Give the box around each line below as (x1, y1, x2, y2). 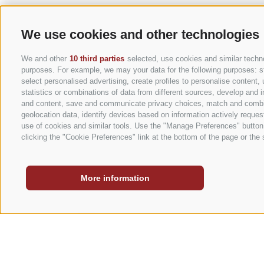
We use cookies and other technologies (21, 27, 259, 42)
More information (80, 173, 150, 183)
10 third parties (70, 54, 124, 63)
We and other (21, 54, 69, 63)
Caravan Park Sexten (78, 134, 209, 153)
